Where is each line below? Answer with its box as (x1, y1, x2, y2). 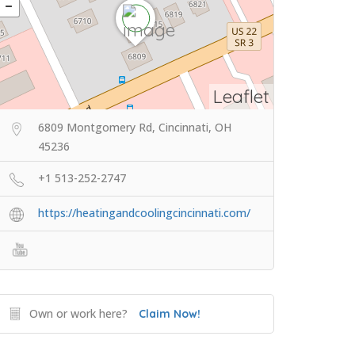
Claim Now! (139, 307, 200, 321)
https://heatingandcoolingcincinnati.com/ (38, 205, 250, 220)
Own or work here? (29, 306, 128, 321)
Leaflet (213, 85, 269, 108)
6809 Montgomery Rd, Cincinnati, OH (38, 120, 231, 135)
